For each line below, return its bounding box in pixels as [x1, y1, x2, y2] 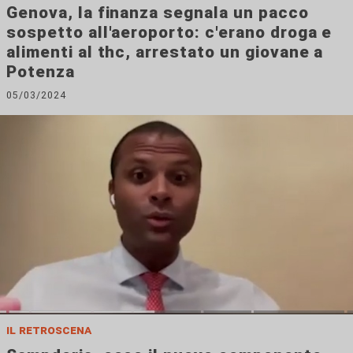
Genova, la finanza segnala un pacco [6, 3, 309, 22]
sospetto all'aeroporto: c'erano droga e [6, 23, 333, 42]
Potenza [6, 62, 75, 81]
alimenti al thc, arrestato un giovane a [6, 43, 324, 61]
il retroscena [6, 322, 91, 338]
